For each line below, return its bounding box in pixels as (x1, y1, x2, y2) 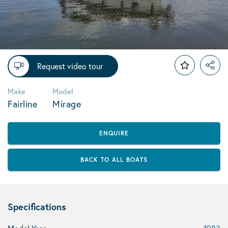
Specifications (8, 201, 66, 213)
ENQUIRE (99, 129, 129, 137)
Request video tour (37, 61, 103, 71)
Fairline (8, 98, 37, 110)
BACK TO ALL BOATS (80, 156, 148, 163)
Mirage (52, 98, 81, 110)
